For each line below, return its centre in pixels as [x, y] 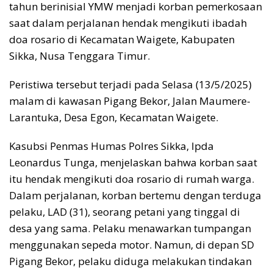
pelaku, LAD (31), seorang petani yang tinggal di [125, 212]
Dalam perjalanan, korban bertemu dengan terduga [135, 195]
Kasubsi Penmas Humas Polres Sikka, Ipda [112, 146]
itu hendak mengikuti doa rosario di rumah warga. [132, 179]
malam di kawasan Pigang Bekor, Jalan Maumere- [130, 101]
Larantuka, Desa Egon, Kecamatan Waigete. [114, 117]
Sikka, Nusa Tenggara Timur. [80, 56]
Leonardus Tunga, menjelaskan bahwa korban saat [133, 162]
